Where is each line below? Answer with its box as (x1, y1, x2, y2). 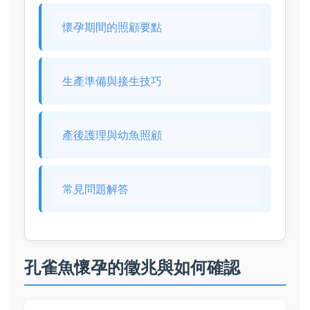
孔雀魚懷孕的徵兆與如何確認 (24, 257, 240, 277)
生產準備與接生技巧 (62, 74, 162, 88)
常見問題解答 (62, 182, 129, 196)
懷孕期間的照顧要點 (62, 20, 162, 34)
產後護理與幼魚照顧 (62, 128, 162, 142)
